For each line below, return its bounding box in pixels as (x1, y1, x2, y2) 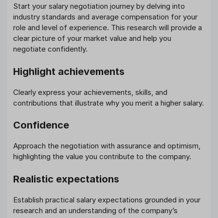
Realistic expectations (13, 173, 119, 185)
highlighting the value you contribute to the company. (13, 152, 191, 162)
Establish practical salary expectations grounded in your (13, 195, 200, 204)
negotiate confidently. (13, 44, 88, 54)
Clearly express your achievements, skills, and (13, 87, 167, 97)
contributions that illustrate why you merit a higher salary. (13, 98, 204, 108)
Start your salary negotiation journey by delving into (13, 1, 185, 11)
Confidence (13, 119, 69, 131)
